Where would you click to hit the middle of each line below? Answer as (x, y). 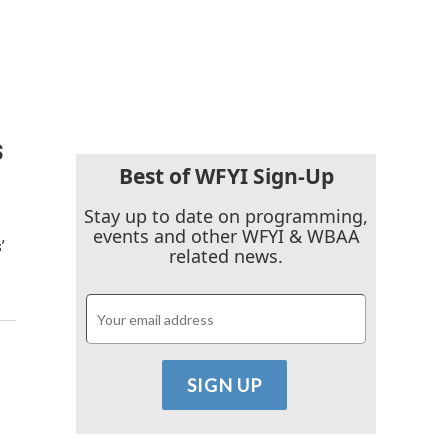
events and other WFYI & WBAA (226, 236)
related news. (226, 256)
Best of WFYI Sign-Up (226, 176)
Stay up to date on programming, (226, 216)
